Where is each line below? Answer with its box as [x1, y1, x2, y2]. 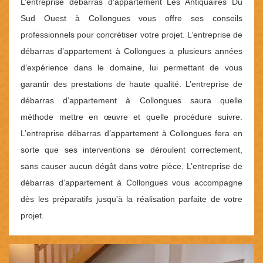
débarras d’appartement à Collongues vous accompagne [21, 178, 242, 188]
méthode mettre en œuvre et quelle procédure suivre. [21, 112, 242, 122]
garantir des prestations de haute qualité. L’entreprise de [21, 79, 242, 89]
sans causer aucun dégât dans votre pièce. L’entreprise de [21, 161, 242, 171]
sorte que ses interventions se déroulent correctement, [21, 145, 242, 155]
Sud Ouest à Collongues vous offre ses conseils [21, 14, 242, 23]
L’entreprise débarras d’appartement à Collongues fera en [21, 129, 242, 139]
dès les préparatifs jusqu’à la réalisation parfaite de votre [21, 194, 242, 204]
